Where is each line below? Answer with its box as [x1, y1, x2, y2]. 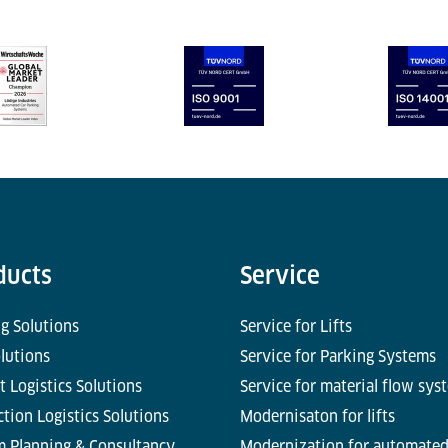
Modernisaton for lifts [239, 407, 395, 426]
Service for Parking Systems [239, 347, 436, 366]
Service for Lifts [239, 317, 352, 336]
